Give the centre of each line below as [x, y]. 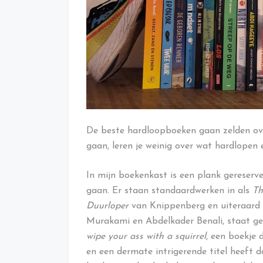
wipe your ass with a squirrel [146, 237]
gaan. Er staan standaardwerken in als [168, 191]
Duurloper [107, 206]
